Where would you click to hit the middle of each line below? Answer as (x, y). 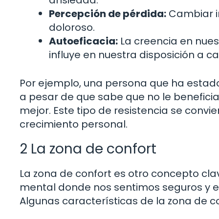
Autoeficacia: (83, 41)
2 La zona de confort (88, 149)
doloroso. (72, 27)
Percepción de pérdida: (108, 13)
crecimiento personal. (74, 124)
